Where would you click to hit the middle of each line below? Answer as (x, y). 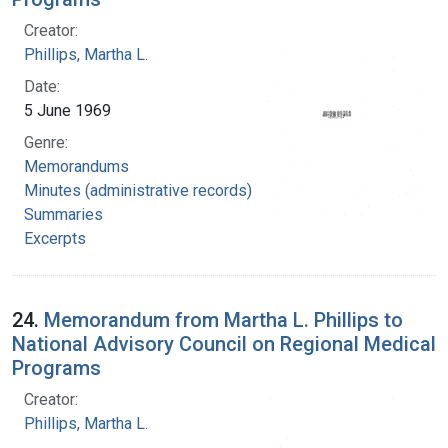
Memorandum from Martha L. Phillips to (223, 319)
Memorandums (76, 166)
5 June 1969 (67, 110)
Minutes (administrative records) (138, 190)
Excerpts (55, 238)
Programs (56, 367)
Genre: (46, 142)
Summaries (63, 214)
